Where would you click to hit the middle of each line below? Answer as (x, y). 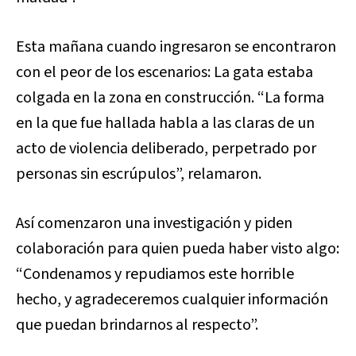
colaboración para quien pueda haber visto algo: (178, 249)
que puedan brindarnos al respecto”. (137, 325)
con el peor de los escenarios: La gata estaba (164, 73)
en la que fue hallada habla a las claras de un (165, 124)
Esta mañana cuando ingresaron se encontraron (176, 47)
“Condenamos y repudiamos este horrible (155, 275)
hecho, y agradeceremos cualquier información (172, 300)
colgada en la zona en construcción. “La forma (170, 98)
